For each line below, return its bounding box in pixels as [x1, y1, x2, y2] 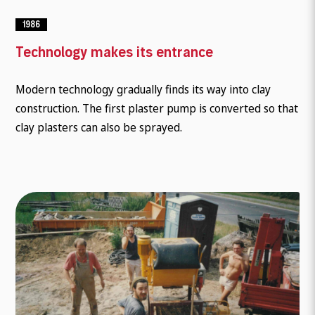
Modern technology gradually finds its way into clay [15, 82, 271, 98]
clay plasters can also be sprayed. [15, 120, 183, 136]
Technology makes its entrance [15, 44, 214, 61]
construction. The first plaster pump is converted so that [15, 101, 299, 117]
